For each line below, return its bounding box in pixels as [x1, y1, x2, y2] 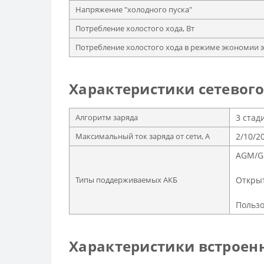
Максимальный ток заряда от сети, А [75, 131, 210, 142]
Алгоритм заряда [75, 112, 138, 123]
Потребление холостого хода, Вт [75, 23, 194, 34]
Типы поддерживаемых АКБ [75, 174, 177, 186]
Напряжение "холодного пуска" [75, 4, 192, 15]
